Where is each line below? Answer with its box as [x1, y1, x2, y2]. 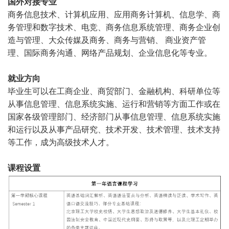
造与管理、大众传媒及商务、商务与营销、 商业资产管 [8, 35, 206, 44]
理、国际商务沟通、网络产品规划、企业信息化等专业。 [8, 48, 212, 57]
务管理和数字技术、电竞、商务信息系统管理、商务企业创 [8, 22, 220, 32]
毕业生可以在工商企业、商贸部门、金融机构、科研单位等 [8, 86, 220, 96]
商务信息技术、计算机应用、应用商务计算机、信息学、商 [8, 10, 220, 19]
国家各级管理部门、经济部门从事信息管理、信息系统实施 [8, 112, 220, 121]
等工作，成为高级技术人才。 [8, 138, 114, 147]
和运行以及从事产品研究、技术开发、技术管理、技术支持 [8, 125, 220, 134]
